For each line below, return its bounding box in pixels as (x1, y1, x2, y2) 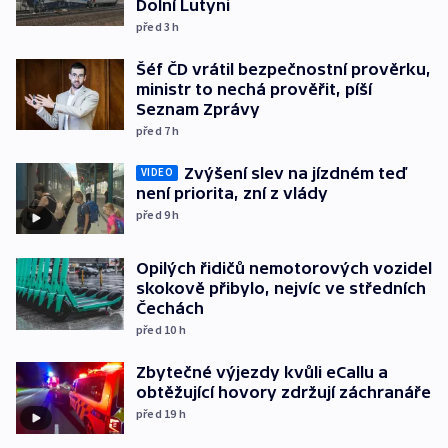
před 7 (136, 122, 173, 138)
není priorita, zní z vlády (136, 183, 328, 202)
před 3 (136, 18, 173, 34)
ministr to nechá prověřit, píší (136, 79, 372, 98)
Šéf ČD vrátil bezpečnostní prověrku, (136, 59, 431, 78)
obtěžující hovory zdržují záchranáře (136, 383, 431, 402)
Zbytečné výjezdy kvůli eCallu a (136, 363, 388, 382)
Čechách (136, 299, 204, 318)
